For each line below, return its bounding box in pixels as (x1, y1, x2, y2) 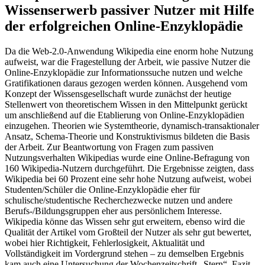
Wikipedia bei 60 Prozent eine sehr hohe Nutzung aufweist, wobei (5, 173, 251, 184)
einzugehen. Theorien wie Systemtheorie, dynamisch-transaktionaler (5, 120, 259, 131)
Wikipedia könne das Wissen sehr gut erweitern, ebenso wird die (5, 216, 245, 227)
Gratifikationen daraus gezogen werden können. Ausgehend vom (5, 77, 247, 88)
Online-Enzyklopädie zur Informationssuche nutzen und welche (5, 67, 243, 77)
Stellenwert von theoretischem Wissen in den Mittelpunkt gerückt (5, 99, 247, 109)
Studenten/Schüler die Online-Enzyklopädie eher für (5, 184, 200, 195)
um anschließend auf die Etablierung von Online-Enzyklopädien (5, 109, 244, 120)
